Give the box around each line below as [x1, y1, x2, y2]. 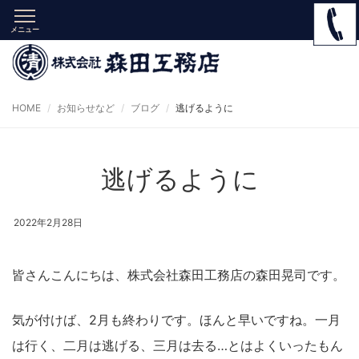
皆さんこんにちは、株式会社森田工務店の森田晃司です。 [12, 267, 345, 284]
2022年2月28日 [14, 216, 83, 229]
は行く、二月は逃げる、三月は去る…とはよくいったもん [12, 337, 343, 354]
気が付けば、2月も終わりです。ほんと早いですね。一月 [12, 312, 341, 329]
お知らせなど [57, 101, 115, 114]
